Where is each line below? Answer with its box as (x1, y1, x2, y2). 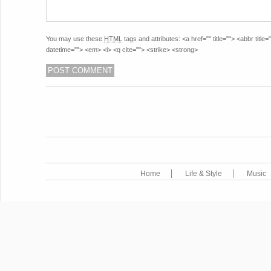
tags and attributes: (122, 35, 182, 43)
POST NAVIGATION (46, 102, 118, 112)
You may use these (46, 35, 104, 43)
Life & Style (185, 169, 222, 178)
